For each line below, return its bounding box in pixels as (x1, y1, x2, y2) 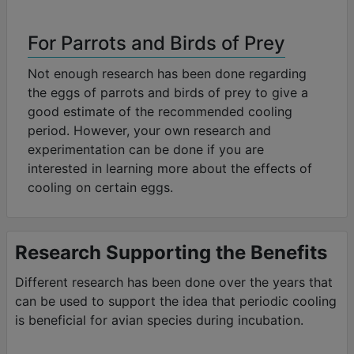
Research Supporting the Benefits (15, 241, 327, 265)
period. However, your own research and (28, 122, 271, 139)
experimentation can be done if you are (28, 141, 264, 158)
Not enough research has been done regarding (28, 66, 307, 82)
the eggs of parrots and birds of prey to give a (28, 85, 308, 101)
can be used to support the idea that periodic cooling (15, 293, 337, 310)
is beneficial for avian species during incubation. (15, 312, 303, 329)
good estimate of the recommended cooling (28, 104, 292, 120)
